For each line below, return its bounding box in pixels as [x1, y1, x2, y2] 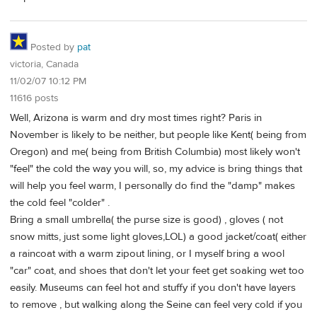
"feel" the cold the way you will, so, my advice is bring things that [10, 162, 302, 176]
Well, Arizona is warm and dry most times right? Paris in [10, 111, 262, 125]
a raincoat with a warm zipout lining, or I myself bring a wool [10, 247, 284, 261]
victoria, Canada [10, 57, 79, 71]
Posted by [28, 40, 77, 54]
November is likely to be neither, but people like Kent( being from [10, 128, 306, 142]
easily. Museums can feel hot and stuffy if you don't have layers [10, 281, 296, 295]
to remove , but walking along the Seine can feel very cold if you [10, 298, 302, 312]
